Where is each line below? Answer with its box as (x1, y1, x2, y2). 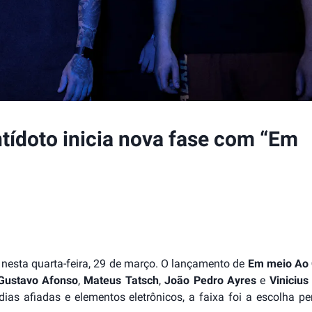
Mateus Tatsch (84, 274, 159, 288)
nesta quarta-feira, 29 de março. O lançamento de (1, 257, 248, 271)
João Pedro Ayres (164, 274, 257, 288)
